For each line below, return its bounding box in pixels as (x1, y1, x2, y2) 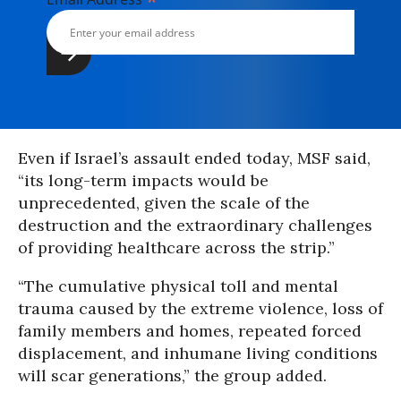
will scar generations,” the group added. (18, 365, 327, 386)
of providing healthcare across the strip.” (18, 237, 335, 258)
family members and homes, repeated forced (18, 320, 362, 341)
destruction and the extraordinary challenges (18, 215, 372, 235)
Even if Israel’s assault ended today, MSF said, (18, 148, 371, 168)
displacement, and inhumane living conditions (18, 343, 378, 363)
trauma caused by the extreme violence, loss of (18, 298, 383, 319)
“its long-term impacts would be (18, 170, 269, 191)
